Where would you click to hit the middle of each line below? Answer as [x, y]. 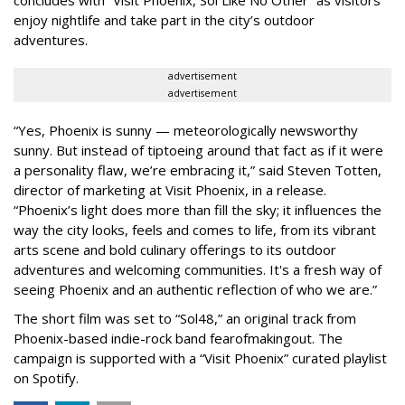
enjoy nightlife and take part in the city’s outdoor [164, 19]
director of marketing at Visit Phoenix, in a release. [170, 189]
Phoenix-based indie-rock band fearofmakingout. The [178, 338]
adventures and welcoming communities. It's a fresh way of [198, 269]
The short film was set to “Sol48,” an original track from [185, 318]
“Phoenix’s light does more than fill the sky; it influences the [198, 209]
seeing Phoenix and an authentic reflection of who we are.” [195, 289]
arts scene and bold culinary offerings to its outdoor [175, 249]
